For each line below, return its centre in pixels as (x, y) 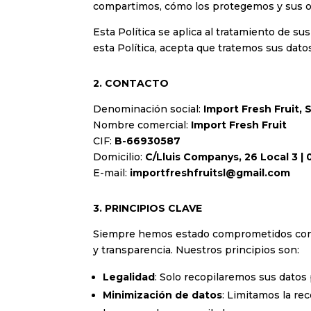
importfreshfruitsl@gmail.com (210, 173)
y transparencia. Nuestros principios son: (196, 250)
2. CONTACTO (131, 83)
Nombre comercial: (141, 125)
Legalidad (129, 277)
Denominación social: (147, 109)
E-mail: (112, 173)
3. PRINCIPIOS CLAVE (148, 208)
